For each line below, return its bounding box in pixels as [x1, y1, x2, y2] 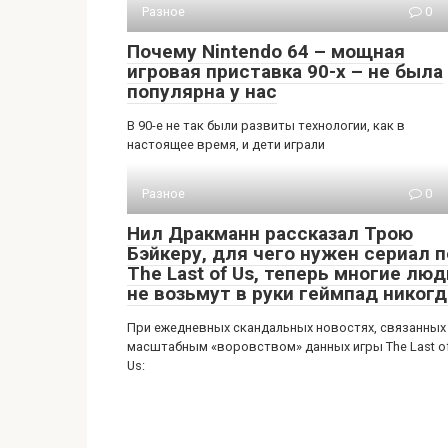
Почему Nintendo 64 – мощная [127, 40, 405, 63]
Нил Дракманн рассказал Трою [127, 222, 413, 245]
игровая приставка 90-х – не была [127, 60, 443, 83]
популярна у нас [127, 80, 277, 103]
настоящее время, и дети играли [127, 137, 325, 152]
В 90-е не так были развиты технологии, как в [127, 118, 405, 133]
